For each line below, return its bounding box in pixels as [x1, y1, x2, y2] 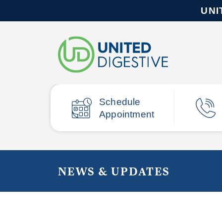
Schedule [99, 96, 141, 107]
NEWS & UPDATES [58, 164, 170, 178]
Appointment [99, 109, 155, 119]
